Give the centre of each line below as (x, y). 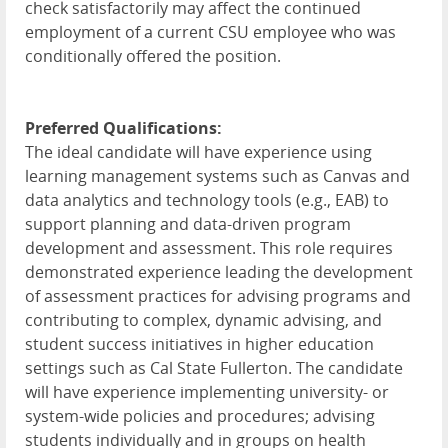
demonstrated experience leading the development (219, 272)
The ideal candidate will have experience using (198, 152)
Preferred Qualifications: (123, 128)
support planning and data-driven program (188, 224)
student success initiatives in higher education (199, 344)
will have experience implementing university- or (207, 392)
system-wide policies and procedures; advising (200, 416)
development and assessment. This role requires (209, 248)
